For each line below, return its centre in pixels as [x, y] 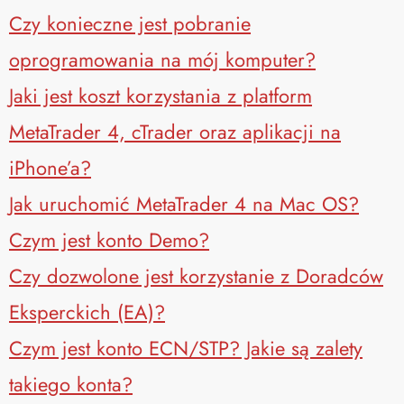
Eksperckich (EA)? [87, 312]
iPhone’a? [50, 167]
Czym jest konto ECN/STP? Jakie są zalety [186, 348]
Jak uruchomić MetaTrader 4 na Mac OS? [184, 203]
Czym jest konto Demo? [109, 239]
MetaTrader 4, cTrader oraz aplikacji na [175, 131]
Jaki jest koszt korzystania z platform [161, 95]
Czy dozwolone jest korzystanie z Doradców [196, 275]
